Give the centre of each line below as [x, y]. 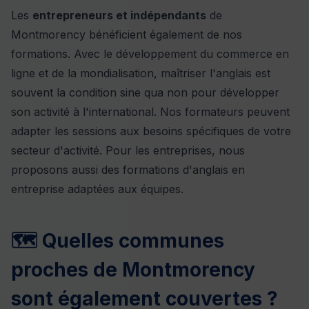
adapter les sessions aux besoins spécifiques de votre [151, 131]
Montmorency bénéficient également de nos [127, 35]
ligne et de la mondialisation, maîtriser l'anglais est [141, 73]
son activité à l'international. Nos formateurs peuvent [150, 112]
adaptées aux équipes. [124, 189]
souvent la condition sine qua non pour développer [145, 93]
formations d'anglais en [184, 170]
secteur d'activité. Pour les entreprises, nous [128, 151]
